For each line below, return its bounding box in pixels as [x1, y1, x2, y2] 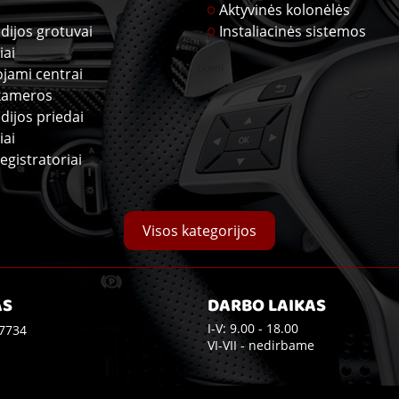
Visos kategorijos [142, 221, 256, 240]
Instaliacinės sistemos [219, 21, 366, 41]
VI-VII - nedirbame [208, 337, 314, 354]
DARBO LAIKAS [208, 292, 326, 322]
